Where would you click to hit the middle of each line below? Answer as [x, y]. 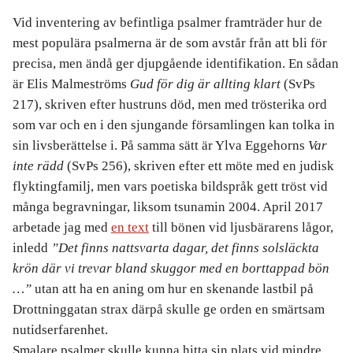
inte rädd [40, 166]
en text [130, 227]
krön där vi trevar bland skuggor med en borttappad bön [171, 268]
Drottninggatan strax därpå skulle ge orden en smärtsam [169, 309]
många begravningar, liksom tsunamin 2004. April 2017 [168, 207]
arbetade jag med [62, 227]
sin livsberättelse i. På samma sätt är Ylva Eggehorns [160, 145]
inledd [32, 248]
